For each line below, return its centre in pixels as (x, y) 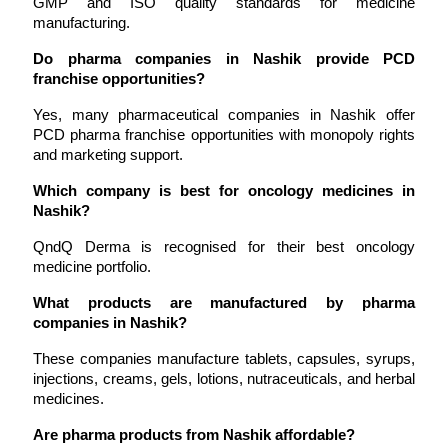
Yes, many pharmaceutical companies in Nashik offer (224, 115)
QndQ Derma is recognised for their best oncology (224, 247)
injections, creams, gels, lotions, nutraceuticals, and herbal (224, 379)
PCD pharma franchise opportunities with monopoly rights (224, 135)
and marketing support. (108, 155)
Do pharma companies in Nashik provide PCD (224, 59)
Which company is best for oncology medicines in (224, 191)
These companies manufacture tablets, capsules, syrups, (224, 359)
